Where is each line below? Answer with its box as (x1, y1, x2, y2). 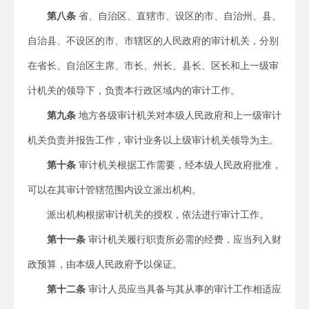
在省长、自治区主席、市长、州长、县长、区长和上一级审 (28, 60, 279, 71)
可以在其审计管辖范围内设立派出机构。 (28, 184, 201, 195)
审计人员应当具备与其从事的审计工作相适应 (86, 283, 281, 295)
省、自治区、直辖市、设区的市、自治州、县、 (76, 10, 281, 21)
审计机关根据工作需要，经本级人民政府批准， (76, 159, 281, 170)
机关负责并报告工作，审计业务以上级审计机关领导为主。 (28, 134, 279, 146)
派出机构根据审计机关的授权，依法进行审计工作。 (47, 209, 269, 220)
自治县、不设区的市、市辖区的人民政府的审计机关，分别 (28, 35, 279, 46)
